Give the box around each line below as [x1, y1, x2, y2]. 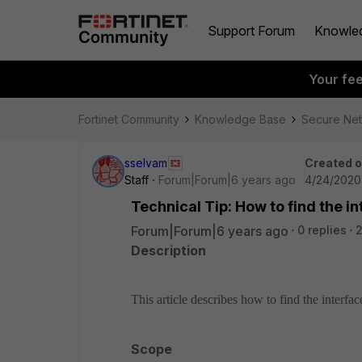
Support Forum [208, 22, 295, 39]
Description [131, 242, 206, 259]
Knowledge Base [195, 112, 286, 126]
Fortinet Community [78, 112, 179, 126]
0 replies [297, 223, 347, 237]
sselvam [124, 156, 167, 170]
